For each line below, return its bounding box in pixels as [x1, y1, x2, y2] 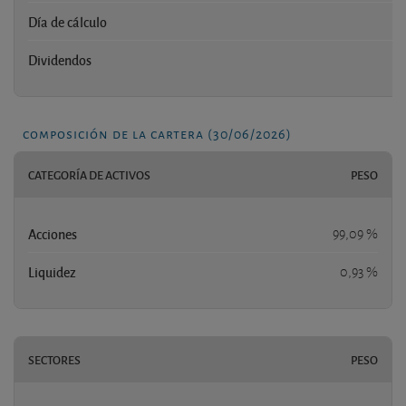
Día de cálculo [28, 12, 107, 31]
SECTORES [28, 351, 81, 368]
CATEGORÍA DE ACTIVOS [28, 166, 150, 183]
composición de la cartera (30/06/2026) [23, 121, 292, 143]
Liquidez [28, 262, 76, 281]
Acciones [28, 224, 77, 243]
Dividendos [28, 50, 92, 69]
